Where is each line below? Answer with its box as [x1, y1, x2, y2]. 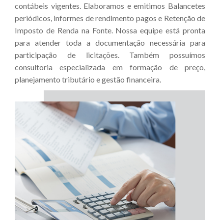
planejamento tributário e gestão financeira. [15, 74, 161, 84]
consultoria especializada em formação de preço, [15, 62, 205, 72]
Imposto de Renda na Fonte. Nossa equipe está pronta [15, 25, 205, 35]
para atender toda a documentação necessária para [15, 37, 205, 47]
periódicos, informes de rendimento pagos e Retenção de [15, 13, 205, 23]
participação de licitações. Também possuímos [15, 50, 205, 59]
